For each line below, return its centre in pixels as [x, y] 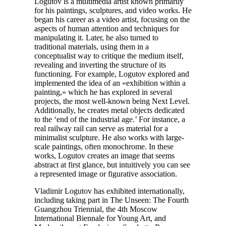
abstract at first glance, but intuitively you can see [112, 164]
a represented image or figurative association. [106, 174]
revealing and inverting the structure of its [100, 65]
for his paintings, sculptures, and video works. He [113, 10]
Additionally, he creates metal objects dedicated [109, 110]
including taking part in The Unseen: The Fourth [111, 200]
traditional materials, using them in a [92, 46]
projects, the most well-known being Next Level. [112, 101]
